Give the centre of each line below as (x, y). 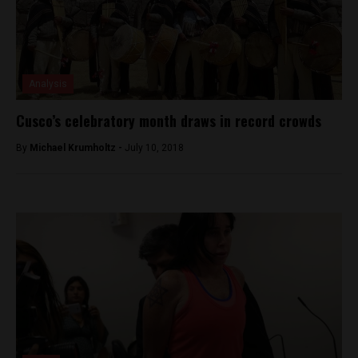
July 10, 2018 (154, 148)
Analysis (48, 84)
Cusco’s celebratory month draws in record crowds (169, 121)
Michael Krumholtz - (77, 148)
